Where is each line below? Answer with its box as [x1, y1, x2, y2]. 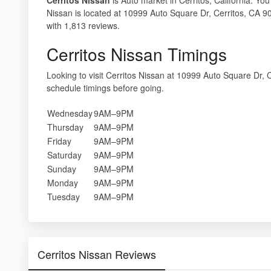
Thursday [47, 120, 83, 133]
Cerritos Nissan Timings [47, 41, 227, 66]
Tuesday [47, 190, 80, 203]
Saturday [47, 148, 82, 161]
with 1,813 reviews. [47, 19, 120, 31]
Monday [47, 176, 78, 189]
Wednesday [47, 106, 93, 119]
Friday [47, 134, 71, 147]
